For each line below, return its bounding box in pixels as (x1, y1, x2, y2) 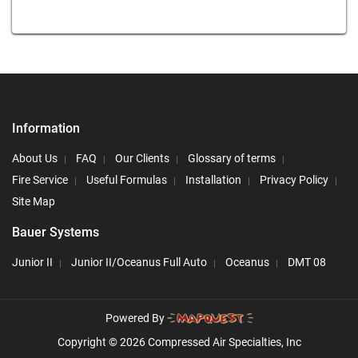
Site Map (12, 194, 55, 208)
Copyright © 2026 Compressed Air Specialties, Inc (57, 336, 301, 349)
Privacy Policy (260, 173, 328, 186)
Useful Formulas (86, 173, 167, 186)
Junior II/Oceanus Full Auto (71, 255, 207, 268)
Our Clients (115, 151, 169, 165)
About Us (12, 151, 58, 165)
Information (12, 120, 80, 136)
